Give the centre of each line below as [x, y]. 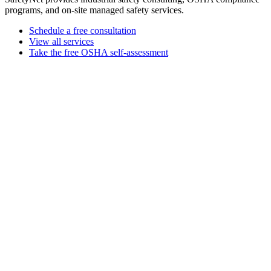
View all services [61, 41]
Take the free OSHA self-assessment [99, 52]
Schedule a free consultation [83, 30]
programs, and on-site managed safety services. [94, 10]
